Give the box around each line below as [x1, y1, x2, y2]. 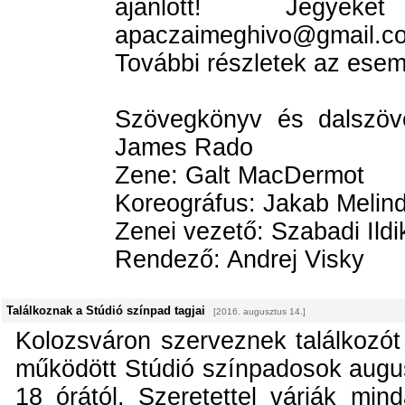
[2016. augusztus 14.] [213, 306, 306, 316]
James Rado [115, 134, 253, 161]
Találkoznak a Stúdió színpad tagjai [6, 304, 205, 317]
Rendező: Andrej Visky [115, 246, 364, 273]
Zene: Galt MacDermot [115, 162, 364, 189]
